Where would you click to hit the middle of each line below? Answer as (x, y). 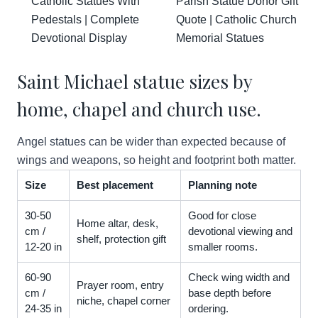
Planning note (223, 185)
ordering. (208, 308)
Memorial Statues (220, 38)
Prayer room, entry (120, 285)
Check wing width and (239, 277)
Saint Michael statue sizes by (135, 81)
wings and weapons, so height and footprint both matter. (157, 160)
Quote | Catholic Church (236, 20)
